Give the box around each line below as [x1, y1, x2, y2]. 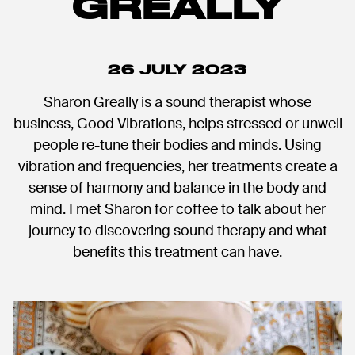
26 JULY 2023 [108, 62, 247, 78]
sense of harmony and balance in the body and [29, 178, 326, 198]
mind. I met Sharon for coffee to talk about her [29, 200, 326, 219]
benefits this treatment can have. [73, 242, 282, 262]
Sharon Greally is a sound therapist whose [44, 93, 311, 113]
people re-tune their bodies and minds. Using [33, 136, 322, 155]
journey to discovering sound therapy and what [28, 221, 327, 241]
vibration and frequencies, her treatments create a [17, 157, 338, 177]
